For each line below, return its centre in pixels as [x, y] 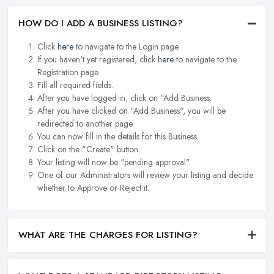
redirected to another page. [86, 123]
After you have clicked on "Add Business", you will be [131, 110]
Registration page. [68, 72]
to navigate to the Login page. [127, 46]
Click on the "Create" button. [89, 149]
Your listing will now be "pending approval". [114, 162]
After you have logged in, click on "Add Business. [124, 98]
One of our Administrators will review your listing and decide [145, 175]
